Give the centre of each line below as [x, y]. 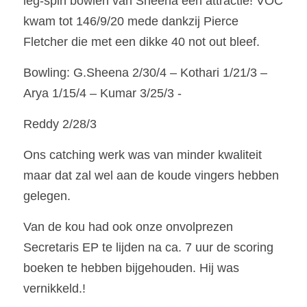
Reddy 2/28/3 [60, 124]
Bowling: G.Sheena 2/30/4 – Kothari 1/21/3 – [145, 73]
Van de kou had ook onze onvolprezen [128, 227]
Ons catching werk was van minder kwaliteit [143, 155]
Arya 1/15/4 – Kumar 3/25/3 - [102, 93]
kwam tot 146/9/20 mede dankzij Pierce [131, 21]
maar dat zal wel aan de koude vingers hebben [151, 175]
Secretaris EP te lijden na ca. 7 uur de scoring [148, 247]
